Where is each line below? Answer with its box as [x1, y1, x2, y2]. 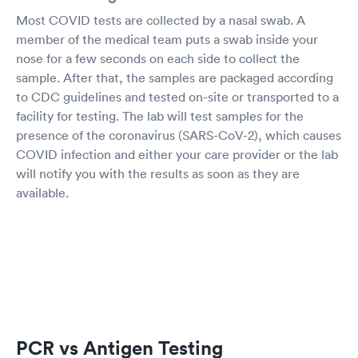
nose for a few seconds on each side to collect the [16, 50, 300, 66]
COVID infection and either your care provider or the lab [16, 145, 338, 162]
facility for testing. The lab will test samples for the [16, 107, 304, 124]
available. [16, 184, 69, 201]
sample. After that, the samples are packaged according [16, 69, 333, 86]
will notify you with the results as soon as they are [16, 165, 300, 181]
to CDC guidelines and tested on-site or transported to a [16, 88, 339, 105]
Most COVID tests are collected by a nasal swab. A [16, 11, 305, 28]
